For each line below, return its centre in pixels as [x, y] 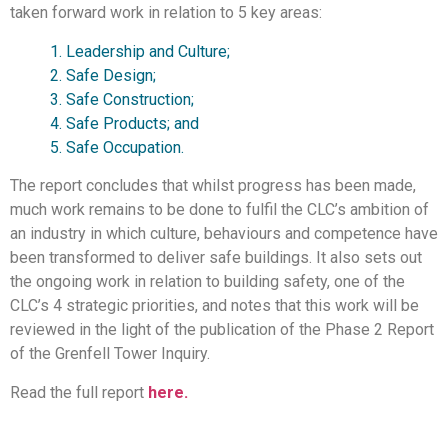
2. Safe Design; [103, 75]
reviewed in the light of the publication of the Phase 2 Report [222, 330]
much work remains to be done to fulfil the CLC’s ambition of [219, 210]
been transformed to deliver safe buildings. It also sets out [216, 258]
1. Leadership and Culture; [140, 51]
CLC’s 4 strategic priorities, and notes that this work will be [214, 306]
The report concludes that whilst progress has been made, [213, 186]
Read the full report [79, 392]
